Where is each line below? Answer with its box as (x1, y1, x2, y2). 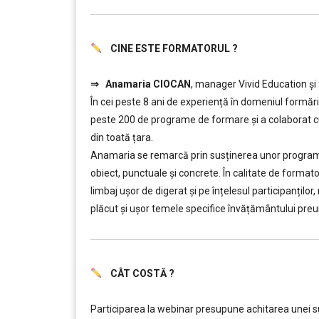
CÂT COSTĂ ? (101, 268, 174, 279)
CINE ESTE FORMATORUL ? (101, 43, 238, 54)
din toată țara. (90, 132, 153, 143)
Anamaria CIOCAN (105, 78, 191, 90)
